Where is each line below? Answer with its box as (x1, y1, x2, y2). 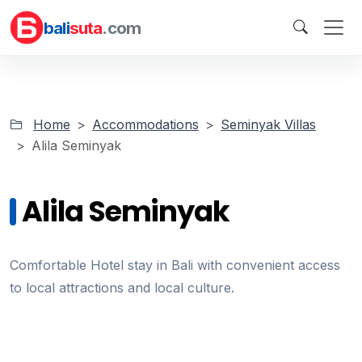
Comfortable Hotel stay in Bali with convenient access (10, 257, 340, 273)
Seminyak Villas (221, 116, 316, 133)
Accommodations (92, 116, 199, 133)
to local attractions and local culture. (10, 280, 234, 296)
